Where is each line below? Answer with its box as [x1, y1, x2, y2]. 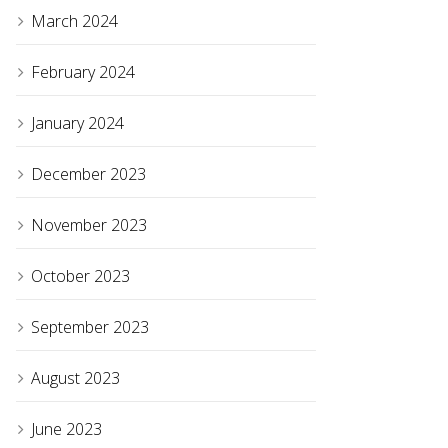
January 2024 [31, 112, 124, 135]
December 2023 [31, 163, 146, 186]
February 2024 [31, 61, 135, 84]
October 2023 [31, 265, 130, 288]
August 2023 [31, 367, 120, 390]
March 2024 [31, 10, 118, 33]
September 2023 [31, 316, 149, 339]
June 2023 [31, 418, 102, 441]
